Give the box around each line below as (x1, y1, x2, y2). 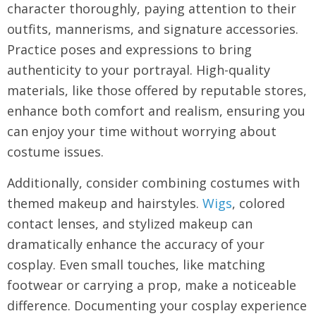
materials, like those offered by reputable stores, (7, 81, 307, 99)
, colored (232, 194, 285, 212)
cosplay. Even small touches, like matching (7, 255, 265, 273)
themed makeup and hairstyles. (7, 194, 202, 212)
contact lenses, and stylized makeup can (7, 214, 253, 232)
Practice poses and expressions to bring (7, 40, 252, 58)
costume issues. (7, 142, 104, 160)
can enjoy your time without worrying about (7, 122, 276, 140)
